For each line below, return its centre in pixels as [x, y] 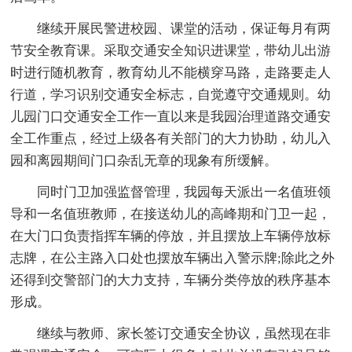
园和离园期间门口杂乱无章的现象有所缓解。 [144, 161]
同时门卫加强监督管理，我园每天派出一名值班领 [184, 192]
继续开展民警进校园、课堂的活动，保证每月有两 [184, 29]
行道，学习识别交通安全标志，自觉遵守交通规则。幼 [171, 95]
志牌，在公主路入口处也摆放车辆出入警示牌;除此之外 [173, 258]
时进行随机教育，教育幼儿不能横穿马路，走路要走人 [171, 73]
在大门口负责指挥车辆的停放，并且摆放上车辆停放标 [171, 236]
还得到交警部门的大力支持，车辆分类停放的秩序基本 [171, 280]
